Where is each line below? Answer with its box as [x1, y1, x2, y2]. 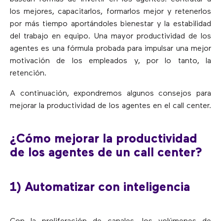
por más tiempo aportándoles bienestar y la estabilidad [10, 20, 211, 28]
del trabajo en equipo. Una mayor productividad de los [10, 32, 211, 40]
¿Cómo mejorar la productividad [10, 133, 197, 146]
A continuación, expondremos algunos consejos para [10, 89, 211, 98]
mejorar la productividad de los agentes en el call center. [10, 102, 211, 110]
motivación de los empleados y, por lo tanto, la [10, 57, 211, 65]
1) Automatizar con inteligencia [10, 182, 190, 194]
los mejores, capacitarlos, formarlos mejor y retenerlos [10, 7, 211, 16]
